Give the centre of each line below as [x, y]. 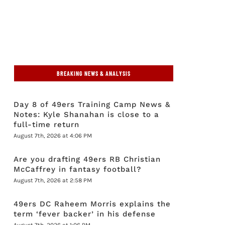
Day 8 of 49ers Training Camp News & [92, 104]
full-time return [47, 125]
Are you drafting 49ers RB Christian [87, 159]
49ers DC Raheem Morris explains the [92, 204]
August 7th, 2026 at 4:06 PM [53, 136]
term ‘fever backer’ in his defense [85, 214]
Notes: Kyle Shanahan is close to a [87, 115]
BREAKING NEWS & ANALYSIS [94, 73]
